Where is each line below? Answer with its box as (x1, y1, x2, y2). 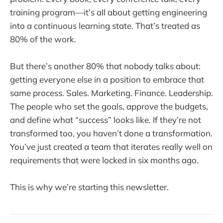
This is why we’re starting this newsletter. (10, 181, 169, 192)
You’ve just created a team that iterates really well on (10, 141, 213, 152)
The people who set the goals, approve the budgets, (10, 101, 208, 111)
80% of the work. (10, 33, 76, 44)
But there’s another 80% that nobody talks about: (10, 60, 201, 71)
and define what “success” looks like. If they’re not (10, 114, 201, 125)
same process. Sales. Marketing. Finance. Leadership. (10, 87, 213, 98)
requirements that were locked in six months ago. (10, 154, 199, 165)
